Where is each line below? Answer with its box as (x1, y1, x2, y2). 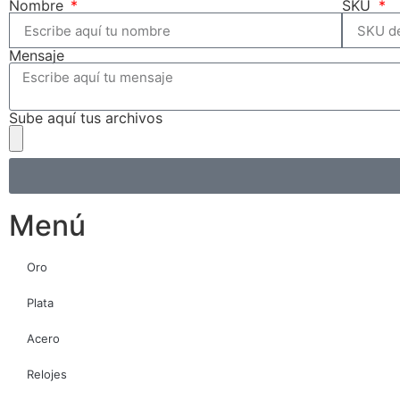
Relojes (27, 367, 67, 381)
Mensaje (9, 46, 64, 64)
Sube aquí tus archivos (9, 109, 162, 127)
